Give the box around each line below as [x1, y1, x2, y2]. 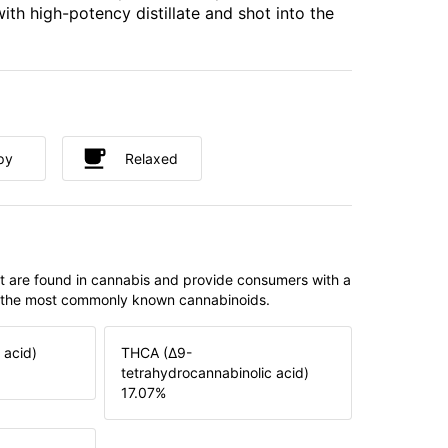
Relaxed [125, 149, 178, 167]
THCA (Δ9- [121, 344, 192, 362]
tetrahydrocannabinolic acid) [121, 364, 309, 382]
